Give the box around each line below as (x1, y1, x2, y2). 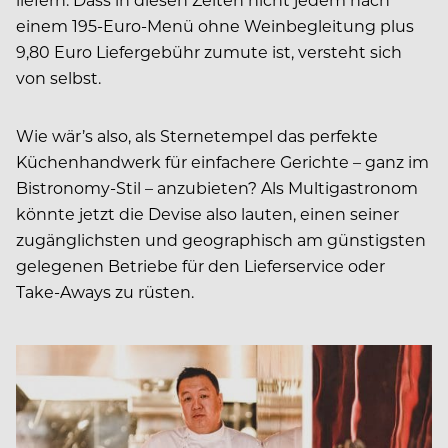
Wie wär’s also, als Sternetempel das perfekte (16, 125, 378, 147)
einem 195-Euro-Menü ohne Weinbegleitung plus (16, 15, 414, 37)
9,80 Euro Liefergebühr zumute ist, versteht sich (16, 41, 402, 63)
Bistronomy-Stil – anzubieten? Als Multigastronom (16, 177, 418, 199)
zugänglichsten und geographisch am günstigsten (16, 229, 426, 251)
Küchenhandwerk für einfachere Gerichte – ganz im (16, 151, 429, 173)
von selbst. (16, 67, 101, 89)
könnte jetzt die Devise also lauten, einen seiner (16, 203, 399, 225)
